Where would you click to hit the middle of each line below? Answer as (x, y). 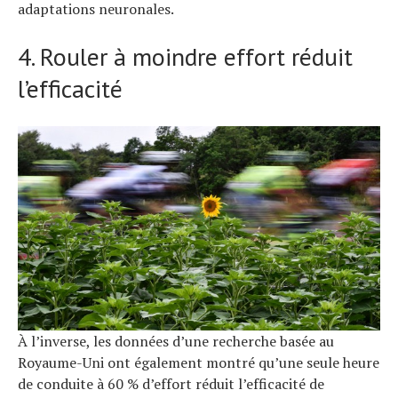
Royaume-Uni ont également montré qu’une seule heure (199, 362)
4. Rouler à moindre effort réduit (185, 57)
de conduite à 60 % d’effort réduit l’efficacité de (171, 383)
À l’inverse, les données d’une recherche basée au (176, 341)
